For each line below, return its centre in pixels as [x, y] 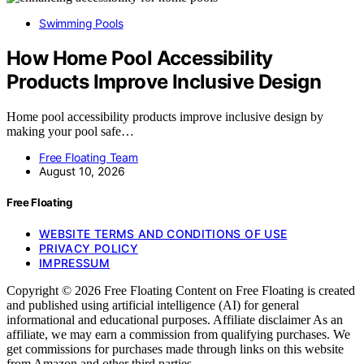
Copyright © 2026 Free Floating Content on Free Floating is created [181, 291]
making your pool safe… [70, 132]
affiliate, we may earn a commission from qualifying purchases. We [178, 335]
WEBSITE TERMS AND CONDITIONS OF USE [163, 234]
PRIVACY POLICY [89, 249]
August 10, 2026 [82, 171]
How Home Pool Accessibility [140, 58]
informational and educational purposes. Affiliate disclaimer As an [175, 320]
